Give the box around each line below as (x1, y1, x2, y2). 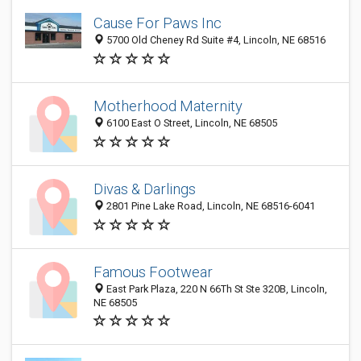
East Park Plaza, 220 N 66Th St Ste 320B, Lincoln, (104, 283, 327, 295)
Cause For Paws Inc (93, 15, 222, 32)
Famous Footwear (93, 263, 213, 280)
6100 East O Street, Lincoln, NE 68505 (104, 117, 277, 130)
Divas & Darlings (93, 180, 196, 198)
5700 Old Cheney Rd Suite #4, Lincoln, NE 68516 (104, 34, 326, 47)
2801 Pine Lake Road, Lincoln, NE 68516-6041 (104, 200, 315, 213)
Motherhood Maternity (93, 98, 243, 115)
